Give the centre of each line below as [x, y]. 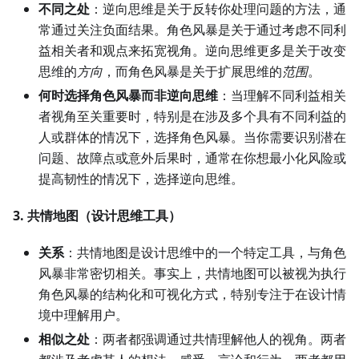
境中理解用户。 [83, 315]
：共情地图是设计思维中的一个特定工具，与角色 [205, 253]
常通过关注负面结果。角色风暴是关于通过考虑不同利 [192, 30]
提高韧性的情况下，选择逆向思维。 [141, 179]
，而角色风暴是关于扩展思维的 [192, 72]
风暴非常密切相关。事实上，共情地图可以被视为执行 [192, 274]
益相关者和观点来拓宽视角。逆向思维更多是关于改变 [192, 51]
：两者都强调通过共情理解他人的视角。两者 [218, 339]
